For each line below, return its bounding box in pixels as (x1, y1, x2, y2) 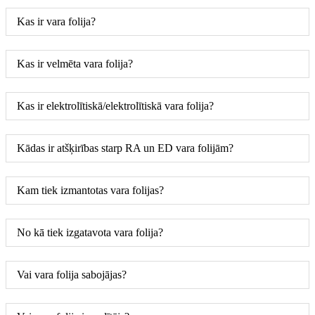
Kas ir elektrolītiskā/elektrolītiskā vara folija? (17, 99, 214, 112)
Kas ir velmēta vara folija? (17, 57, 133, 70)
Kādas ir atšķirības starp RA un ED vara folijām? (17, 141, 233, 154)
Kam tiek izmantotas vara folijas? (17, 184, 164, 196)
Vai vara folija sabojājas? (17, 268, 127, 281)
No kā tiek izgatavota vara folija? (17, 226, 163, 238)
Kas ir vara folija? (17, 15, 96, 27)
